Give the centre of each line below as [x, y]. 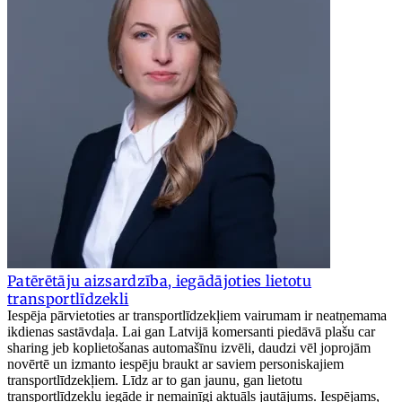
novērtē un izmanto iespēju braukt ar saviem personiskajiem [175, 363]
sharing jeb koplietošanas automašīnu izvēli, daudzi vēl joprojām [189, 347]
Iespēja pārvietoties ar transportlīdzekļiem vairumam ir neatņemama [197, 315]
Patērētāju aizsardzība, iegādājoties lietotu [160, 280]
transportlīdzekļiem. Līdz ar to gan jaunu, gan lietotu [155, 380]
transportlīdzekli [68, 298]
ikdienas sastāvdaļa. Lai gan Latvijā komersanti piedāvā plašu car [191, 331]
